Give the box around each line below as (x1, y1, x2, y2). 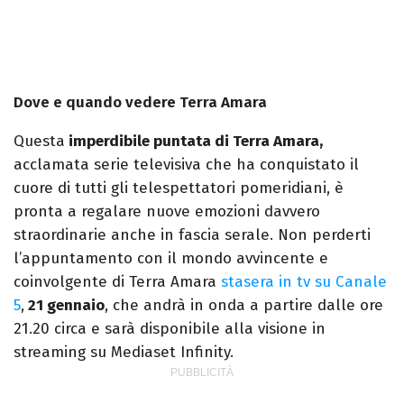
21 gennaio (24, 296, 105, 316)
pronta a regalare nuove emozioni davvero (14, 202, 320, 222)
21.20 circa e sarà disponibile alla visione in (14, 319, 326, 339)
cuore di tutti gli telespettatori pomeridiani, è (14, 179, 344, 198)
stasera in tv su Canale (221, 272, 387, 292)
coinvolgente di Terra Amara (14, 272, 221, 292)
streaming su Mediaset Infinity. (14, 343, 234, 363)
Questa (14, 132, 65, 151)
